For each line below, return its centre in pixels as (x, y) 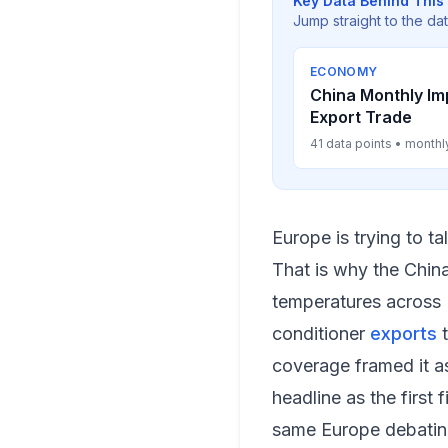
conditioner (321, 333)
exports (403, 333)
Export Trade (361, 117)
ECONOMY (344, 71)
